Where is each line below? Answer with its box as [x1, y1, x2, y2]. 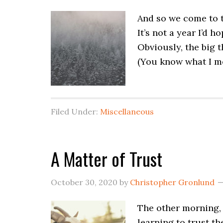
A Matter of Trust [51, 145, 162, 172]
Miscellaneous [100, 107, 154, 116]
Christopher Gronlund [130, 177, 215, 187]
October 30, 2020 [51, 177, 117, 187]
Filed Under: [51, 107, 100, 116]
